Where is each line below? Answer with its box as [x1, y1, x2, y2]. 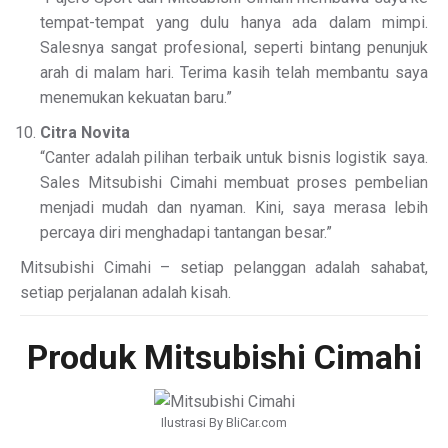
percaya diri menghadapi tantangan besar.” [40, 223, 332, 242]
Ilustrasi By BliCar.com [161, 415, 287, 430]
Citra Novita [40, 123, 130, 142]
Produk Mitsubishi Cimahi [26, 337, 422, 377]
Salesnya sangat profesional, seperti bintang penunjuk [40, 38, 428, 57]
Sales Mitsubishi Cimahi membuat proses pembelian [40, 173, 428, 192]
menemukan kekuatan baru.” [40, 88, 232, 107]
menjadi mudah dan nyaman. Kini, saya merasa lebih [40, 198, 428, 217]
